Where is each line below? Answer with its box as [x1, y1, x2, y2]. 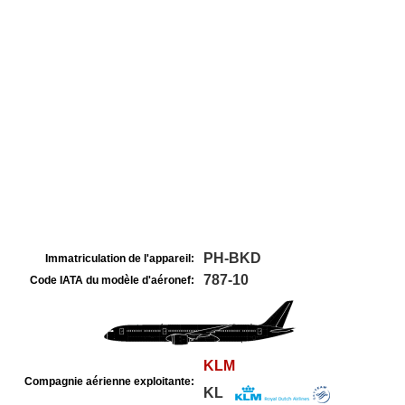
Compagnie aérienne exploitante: [24, 375, 194, 388]
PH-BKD [203, 250, 261, 266]
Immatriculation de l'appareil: [45, 252, 194, 265]
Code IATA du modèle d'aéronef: [30, 274, 194, 287]
